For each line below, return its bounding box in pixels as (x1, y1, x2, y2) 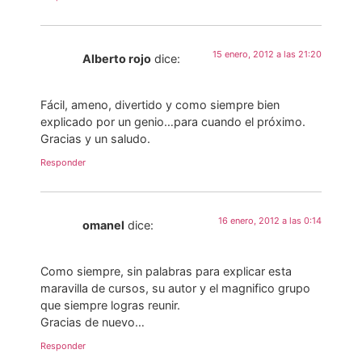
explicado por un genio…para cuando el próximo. (40, 114, 305, 128)
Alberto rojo (82, 52, 151, 66)
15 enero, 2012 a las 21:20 (213, 48, 322, 61)
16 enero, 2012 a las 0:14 (218, 215, 322, 227)
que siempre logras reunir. (40, 297, 180, 312)
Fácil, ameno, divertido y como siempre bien (40, 97, 280, 112)
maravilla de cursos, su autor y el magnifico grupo (40, 280, 310, 295)
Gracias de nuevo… (40, 314, 145, 329)
